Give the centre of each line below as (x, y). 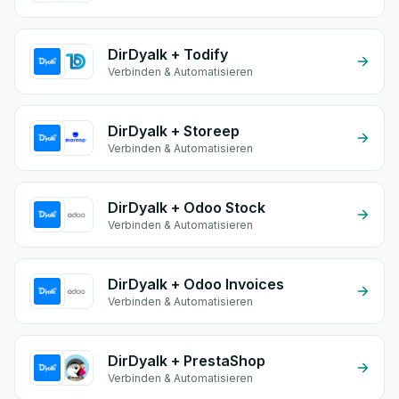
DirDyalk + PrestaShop (187, 361)
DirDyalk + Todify (168, 54)
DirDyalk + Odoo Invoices (196, 284)
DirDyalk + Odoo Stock (187, 208)
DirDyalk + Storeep (174, 131)
